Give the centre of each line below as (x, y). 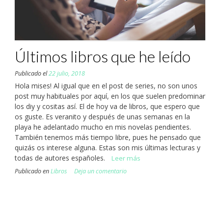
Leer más (126, 158)
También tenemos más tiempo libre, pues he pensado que (108, 137)
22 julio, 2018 (67, 74)
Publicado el (32, 74)
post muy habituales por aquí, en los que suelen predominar (110, 96)
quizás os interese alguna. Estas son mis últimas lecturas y (108, 148)
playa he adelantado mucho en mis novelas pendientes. (103, 127)
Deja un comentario (100, 171)
